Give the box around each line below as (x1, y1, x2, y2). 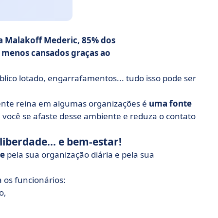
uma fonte (149, 98, 192, 109)
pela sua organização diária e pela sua (5, 149, 154, 160)
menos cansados (1, 47, 69, 58)
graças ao (69, 47, 110, 58)
